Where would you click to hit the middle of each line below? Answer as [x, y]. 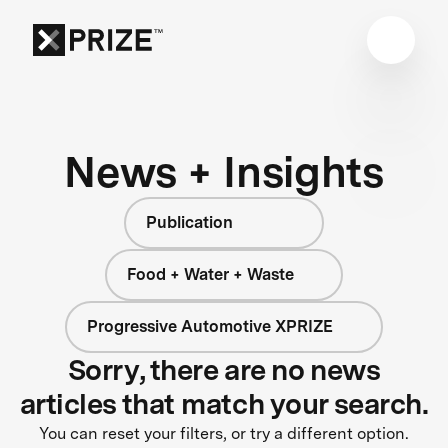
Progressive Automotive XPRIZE [210, 326]
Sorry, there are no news [224, 369]
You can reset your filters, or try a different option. [224, 433]
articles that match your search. [224, 403]
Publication [189, 222]
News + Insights [224, 171]
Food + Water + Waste [210, 274]
